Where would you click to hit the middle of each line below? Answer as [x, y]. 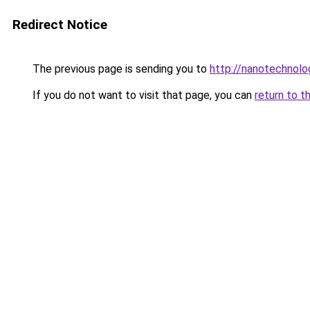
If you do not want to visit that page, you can [142, 95]
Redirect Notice [60, 25]
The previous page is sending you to [120, 69]
